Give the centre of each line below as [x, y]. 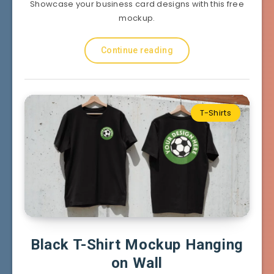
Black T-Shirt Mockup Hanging [137, 244]
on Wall [137, 263]
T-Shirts [215, 113]
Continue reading [137, 50]
